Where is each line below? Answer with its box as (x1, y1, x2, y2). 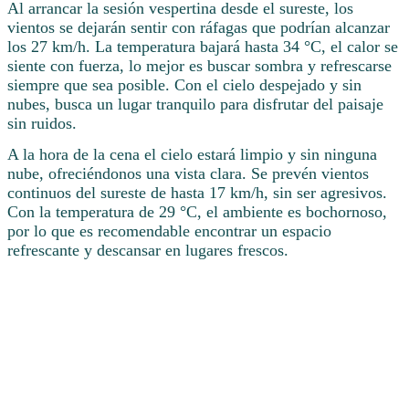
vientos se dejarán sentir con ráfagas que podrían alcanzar (7, 18, 390, 37)
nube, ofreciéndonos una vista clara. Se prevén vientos (7, 164, 369, 184)
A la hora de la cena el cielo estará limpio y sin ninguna (7, 145, 377, 164)
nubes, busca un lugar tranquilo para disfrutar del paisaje (7, 95, 383, 114)
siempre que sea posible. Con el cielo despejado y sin (7, 76, 362, 95)
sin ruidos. (7, 114, 77, 133)
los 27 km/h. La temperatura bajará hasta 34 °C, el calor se (7, 37, 398, 57)
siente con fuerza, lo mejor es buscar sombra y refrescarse (7, 57, 392, 76)
